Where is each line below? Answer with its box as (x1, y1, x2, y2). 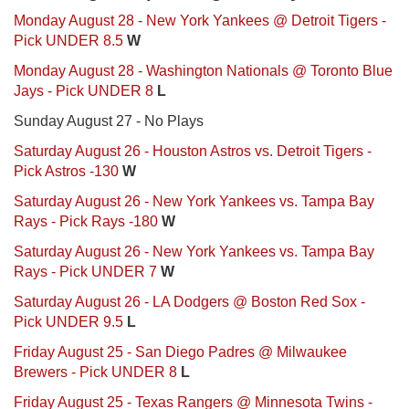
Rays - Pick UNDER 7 (14, 263, 157, 279)
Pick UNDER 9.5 (14, 313, 123, 330)
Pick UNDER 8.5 (14, 32, 123, 48)
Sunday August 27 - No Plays (14, 112, 204, 129)
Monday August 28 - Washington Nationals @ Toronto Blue (14, 62, 393, 79)
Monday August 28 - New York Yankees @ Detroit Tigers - (14, 12, 386, 28)
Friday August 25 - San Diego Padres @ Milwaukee (14, 343, 347, 360)
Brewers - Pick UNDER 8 (14, 363, 177, 380)
